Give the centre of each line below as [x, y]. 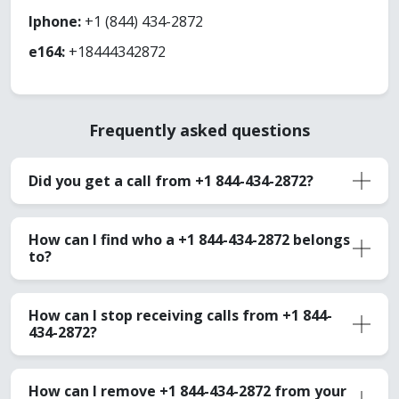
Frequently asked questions [199, 130]
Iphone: [55, 22]
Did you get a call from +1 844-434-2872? [171, 180]
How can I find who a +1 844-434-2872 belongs [189, 240]
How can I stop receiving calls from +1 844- [180, 316]
